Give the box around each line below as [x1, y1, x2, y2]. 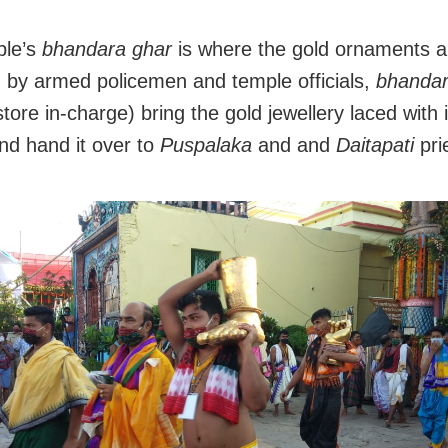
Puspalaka [160, 134, 252, 157]
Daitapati [336, 134, 414, 157]
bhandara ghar [42, 38, 178, 61]
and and [252, 134, 336, 157]
